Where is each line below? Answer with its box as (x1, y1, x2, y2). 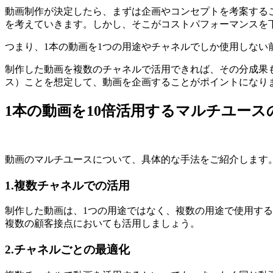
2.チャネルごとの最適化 (5, 243, 130, 257)
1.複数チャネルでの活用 (5, 179, 130, 192)
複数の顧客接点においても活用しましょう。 (5, 218, 200, 229)
